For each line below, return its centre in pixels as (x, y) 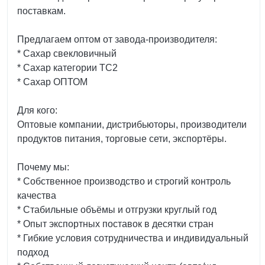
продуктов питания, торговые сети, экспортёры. (122, 139)
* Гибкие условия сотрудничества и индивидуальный (133, 238)
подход (33, 252)
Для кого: (37, 110)
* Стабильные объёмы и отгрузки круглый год (117, 210)
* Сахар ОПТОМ (52, 82)
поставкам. (41, 11)
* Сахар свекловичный (67, 54)
